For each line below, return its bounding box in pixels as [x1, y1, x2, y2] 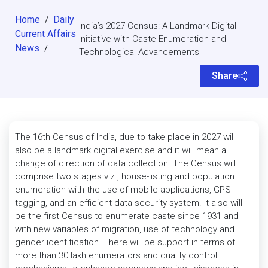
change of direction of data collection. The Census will [15, 158, 236, 169]
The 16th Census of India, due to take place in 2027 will [15, 132, 235, 142]
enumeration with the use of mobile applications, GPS [15, 184, 231, 195]
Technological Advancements [79, 47, 199, 57]
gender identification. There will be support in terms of [15, 237, 235, 248]
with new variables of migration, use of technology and [15, 224, 234, 234]
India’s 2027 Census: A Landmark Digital [79, 20, 236, 31]
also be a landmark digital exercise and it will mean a [15, 145, 226, 156]
